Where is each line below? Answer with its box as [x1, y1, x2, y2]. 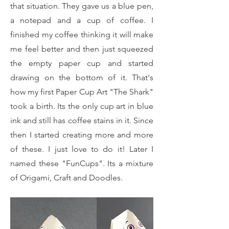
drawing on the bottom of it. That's [10, 73, 153, 82]
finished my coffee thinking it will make [10, 30, 153, 39]
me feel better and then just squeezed [10, 44, 153, 54]
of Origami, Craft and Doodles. [10, 173, 123, 182]
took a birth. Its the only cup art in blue [10, 101, 153, 111]
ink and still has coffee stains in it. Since [10, 116, 153, 125]
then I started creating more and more [10, 130, 153, 140]
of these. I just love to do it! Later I [10, 144, 153, 154]
